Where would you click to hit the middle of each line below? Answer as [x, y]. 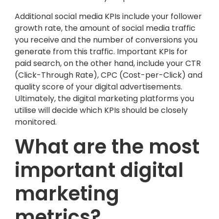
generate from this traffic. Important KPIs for [101, 51]
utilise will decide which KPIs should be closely [101, 110]
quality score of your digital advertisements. [99, 87]
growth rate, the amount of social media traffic [105, 28]
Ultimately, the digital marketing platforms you [104, 98]
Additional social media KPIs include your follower [108, 16]
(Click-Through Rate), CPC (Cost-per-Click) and [109, 75]
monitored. [36, 122]
